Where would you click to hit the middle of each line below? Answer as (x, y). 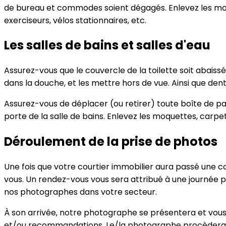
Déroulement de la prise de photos (111, 142)
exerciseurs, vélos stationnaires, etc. (75, 20)
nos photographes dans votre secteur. (80, 192)
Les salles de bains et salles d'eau (107, 45)
